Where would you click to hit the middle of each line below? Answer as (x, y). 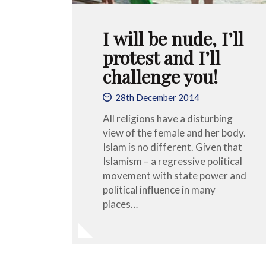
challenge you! (160, 76)
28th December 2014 (158, 97)
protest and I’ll (161, 57)
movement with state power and (175, 176)
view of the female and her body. (174, 133)
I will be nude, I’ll (173, 38)
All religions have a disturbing (168, 119)
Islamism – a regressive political (172, 161)
